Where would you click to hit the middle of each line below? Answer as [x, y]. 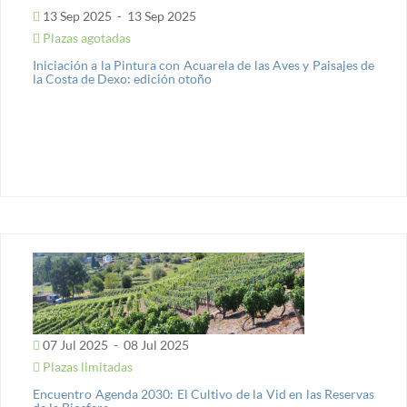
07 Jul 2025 [75, 345]
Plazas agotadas [85, 38]
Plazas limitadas [86, 367]
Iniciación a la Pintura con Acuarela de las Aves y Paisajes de [203, 65]
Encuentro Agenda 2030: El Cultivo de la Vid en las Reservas [203, 394]
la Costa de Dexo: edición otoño [122, 79]
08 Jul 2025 [155, 345]
